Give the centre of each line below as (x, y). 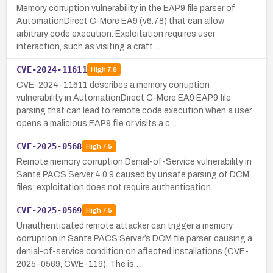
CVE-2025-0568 (49, 146)
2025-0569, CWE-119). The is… (79, 264)
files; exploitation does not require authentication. (115, 187)
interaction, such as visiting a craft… (88, 46)
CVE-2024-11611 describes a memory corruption (113, 85)
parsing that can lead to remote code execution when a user (134, 110)
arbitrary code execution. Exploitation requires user (116, 34)
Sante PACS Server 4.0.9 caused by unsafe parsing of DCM (133, 174)
